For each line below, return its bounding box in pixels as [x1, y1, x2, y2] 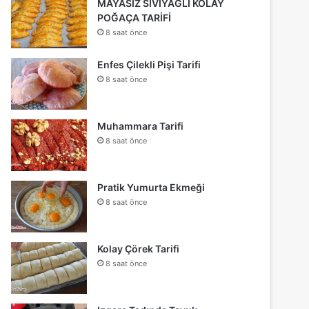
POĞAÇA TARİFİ [97, 12, 172, 24]
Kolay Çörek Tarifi [97, 243, 180, 255]
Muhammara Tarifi [97, 120, 184, 132]
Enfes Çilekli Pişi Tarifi [97, 59, 201, 71]
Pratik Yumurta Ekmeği [97, 181, 206, 194]
